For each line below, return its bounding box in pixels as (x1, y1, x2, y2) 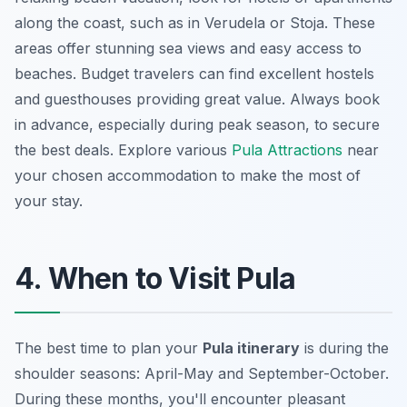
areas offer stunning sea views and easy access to (15, 38, 362, 57)
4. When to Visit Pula (15, 260, 296, 296)
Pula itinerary (203, 338, 300, 357)
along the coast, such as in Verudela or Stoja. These (15, 13, 375, 32)
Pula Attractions (232, 140, 342, 159)
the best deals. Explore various (15, 140, 232, 159)
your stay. (15, 191, 83, 210)
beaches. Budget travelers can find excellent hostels (15, 64, 374, 83)
